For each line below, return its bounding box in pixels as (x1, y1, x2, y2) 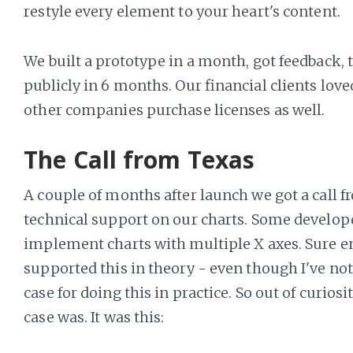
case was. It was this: (24, 308, 165, 326)
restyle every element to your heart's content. (24, 2, 340, 20)
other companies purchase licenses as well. (24, 100, 325, 119)
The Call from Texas (24, 143, 255, 176)
